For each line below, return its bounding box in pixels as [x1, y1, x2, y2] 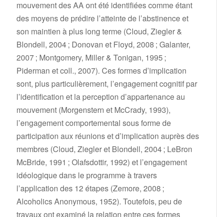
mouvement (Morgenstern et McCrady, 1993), [16, 104, 170, 115]
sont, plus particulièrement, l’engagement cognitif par [16, 77, 197, 89]
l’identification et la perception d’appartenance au [16, 91, 185, 102]
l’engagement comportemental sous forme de [16, 117, 171, 128]
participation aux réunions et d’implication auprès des [16, 130, 199, 141]
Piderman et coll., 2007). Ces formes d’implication [16, 64, 186, 76]
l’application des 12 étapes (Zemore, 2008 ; [16, 182, 164, 194]
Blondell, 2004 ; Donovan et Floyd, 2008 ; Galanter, [16, 38, 190, 50]
